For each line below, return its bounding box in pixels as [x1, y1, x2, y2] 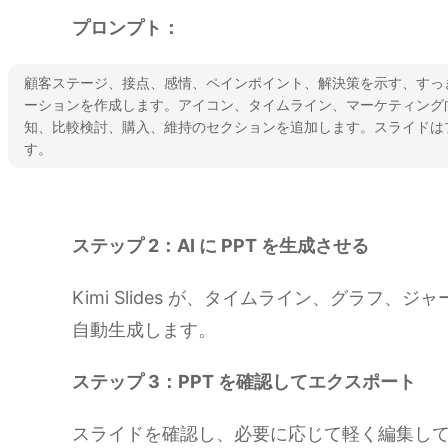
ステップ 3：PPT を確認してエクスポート [72, 371, 416, 393]
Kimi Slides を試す [8, 188, 144, 209]
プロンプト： [72, 17, 180, 39]
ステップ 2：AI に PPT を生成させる [72, 235, 369, 257]
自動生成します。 [72, 319, 216, 341]
